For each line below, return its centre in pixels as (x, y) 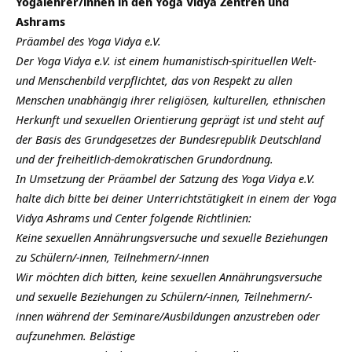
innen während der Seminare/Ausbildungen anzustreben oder (168, 316)
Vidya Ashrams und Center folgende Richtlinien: (134, 218)
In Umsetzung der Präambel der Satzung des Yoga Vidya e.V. (165, 179)
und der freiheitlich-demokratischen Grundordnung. (145, 159)
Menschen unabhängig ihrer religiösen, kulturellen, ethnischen (170, 100)
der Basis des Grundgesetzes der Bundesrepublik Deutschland (168, 139)
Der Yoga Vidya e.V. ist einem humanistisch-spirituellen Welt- (166, 61)
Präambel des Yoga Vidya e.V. (88, 41)
